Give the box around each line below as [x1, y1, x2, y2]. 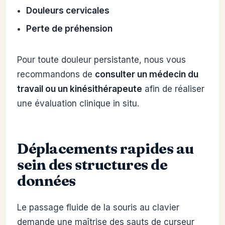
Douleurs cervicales [26, 6, 109, 16]
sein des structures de [17, 155, 168, 173]
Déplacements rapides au [17, 139, 194, 157]
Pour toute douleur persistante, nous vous [17, 54, 186, 65]
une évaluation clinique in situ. [17, 98, 139, 108]
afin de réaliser [142, 83, 204, 94]
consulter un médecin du [95, 69, 198, 79]
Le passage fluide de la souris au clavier [17, 202, 179, 212]
